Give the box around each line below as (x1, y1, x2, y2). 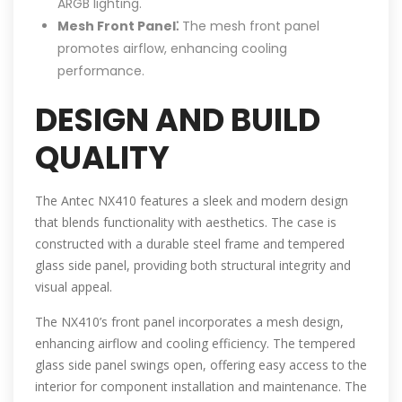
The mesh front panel (179, 17, 320, 36)
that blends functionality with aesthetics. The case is (35, 214, 336, 232)
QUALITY (35, 135, 170, 180)
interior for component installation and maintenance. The (35, 378, 367, 396)
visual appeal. (35, 278, 112, 296)
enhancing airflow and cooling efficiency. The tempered (35, 335, 355, 353)
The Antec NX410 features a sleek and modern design (35, 192, 348, 210)
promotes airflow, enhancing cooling (57, 39, 288, 58)
